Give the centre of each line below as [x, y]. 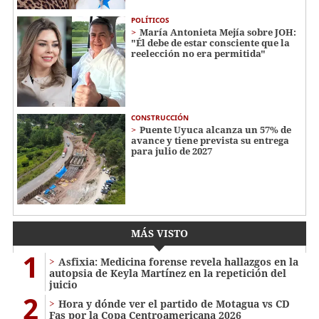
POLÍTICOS [150, 20]
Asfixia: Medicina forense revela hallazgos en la [178, 261]
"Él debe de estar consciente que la [210, 43]
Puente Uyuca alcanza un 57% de [215, 129]
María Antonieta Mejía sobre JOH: [218, 32]
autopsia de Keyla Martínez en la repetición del [168, 273]
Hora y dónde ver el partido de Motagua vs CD [174, 303]
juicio [63, 284]
